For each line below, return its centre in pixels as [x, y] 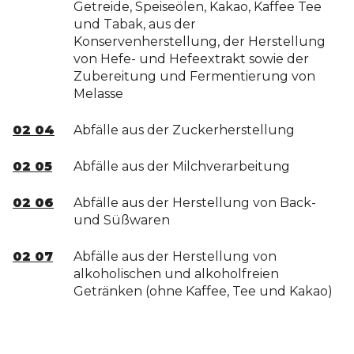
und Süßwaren [122, 220]
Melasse [98, 94]
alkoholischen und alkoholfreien [176, 274]
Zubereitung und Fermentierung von [194, 76]
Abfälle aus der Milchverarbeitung [182, 166]
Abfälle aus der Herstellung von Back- [195, 203]
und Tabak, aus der [135, 24]
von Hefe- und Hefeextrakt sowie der [191, 59]
